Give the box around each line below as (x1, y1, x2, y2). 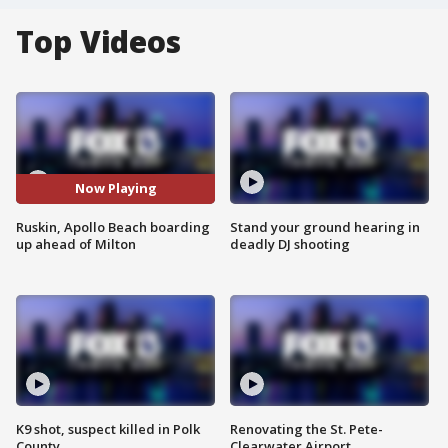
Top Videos (16, 21, 181, 62)
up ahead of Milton (16, 234, 136, 253)
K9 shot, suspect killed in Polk (16, 420, 200, 439)
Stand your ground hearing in (230, 217, 420, 236)
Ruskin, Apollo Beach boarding (16, 217, 210, 236)
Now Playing (74, 179, 157, 198)
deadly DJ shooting (230, 234, 350, 253)
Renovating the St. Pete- (230, 420, 383, 439)
